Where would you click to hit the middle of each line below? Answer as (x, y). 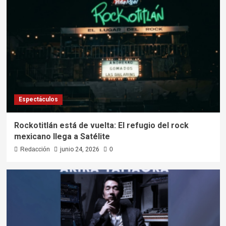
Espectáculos (38, 100)
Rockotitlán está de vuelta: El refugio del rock (101, 126)
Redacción (35, 150)
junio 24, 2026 (79, 150)
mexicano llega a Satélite (62, 137)
